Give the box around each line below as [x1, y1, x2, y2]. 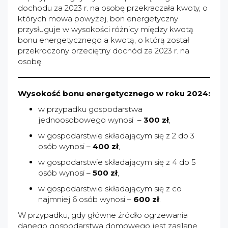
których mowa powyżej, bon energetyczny [18, 14, 178, 23]
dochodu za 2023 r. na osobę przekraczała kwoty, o [18, 3, 208, 13]
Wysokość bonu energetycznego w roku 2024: [18, 89, 210, 98]
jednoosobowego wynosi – [38, 115, 144, 125]
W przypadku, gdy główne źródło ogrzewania [18, 210, 188, 220]
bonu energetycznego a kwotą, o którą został [18, 35, 189, 45]
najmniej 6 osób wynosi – [38, 194, 133, 204]
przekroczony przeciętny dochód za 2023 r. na [18, 46, 189, 55]
